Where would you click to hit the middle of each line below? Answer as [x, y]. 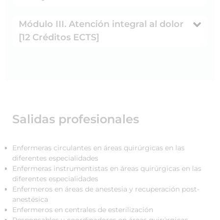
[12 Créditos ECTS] [59, 37]
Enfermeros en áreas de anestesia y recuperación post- [106, 189]
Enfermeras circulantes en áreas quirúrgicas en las [98, 148]
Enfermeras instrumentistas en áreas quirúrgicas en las [107, 168]
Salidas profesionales [76, 119]
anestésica [30, 199]
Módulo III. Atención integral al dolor [101, 24]
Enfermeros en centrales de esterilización [83, 209]
